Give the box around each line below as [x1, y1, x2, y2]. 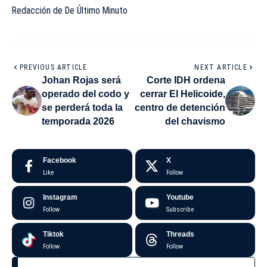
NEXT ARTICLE [194, 63, 247, 72]
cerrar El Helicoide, [140, 89, 225, 100]
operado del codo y [42, 89, 129, 100]
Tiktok [43, 230, 64, 239]
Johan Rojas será [42, 75, 121, 86]
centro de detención [135, 103, 225, 113]
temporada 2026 [42, 116, 114, 127]
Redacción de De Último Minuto [12, 5, 128, 17]
